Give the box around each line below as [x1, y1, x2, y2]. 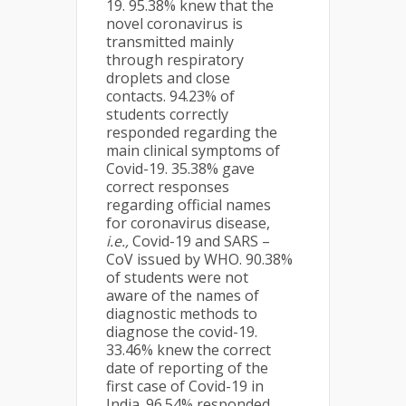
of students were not [106, 267, 248, 287]
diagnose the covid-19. [106, 322, 257, 342]
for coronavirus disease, [106, 213, 270, 233]
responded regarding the [106, 122, 277, 142]
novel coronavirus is [106, 14, 243, 34]
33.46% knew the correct [106, 340, 271, 360]
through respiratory [106, 50, 244, 70]
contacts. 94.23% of [106, 86, 235, 106]
